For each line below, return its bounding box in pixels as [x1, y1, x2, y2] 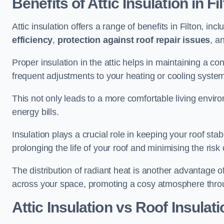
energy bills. [12, 107, 59, 117]
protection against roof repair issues [57, 35, 210, 45]
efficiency [12, 35, 53, 45]
